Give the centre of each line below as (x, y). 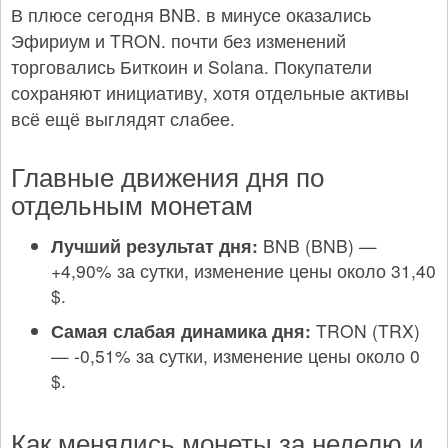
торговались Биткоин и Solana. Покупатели (191, 66)
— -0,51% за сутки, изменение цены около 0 (235, 355)
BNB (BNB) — (317, 245)
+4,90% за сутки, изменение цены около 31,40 (243, 270)
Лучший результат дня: (154, 245)
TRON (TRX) (365, 330)
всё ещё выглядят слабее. (123, 118)
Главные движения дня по (167, 175)
